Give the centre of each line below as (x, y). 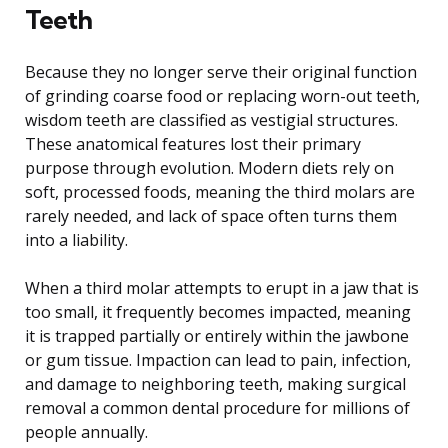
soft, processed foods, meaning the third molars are (220, 191)
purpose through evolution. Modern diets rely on (209, 167)
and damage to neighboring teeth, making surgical (215, 383)
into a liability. (76, 239)
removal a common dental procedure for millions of (217, 407)
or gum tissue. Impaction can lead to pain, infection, (218, 359)
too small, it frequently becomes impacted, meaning (218, 311)
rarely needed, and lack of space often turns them (211, 215)
